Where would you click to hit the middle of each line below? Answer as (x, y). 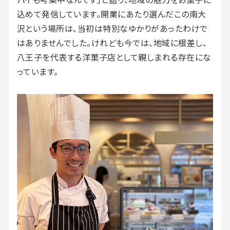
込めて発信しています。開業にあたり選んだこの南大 (111, 14)
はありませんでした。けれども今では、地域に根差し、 (112, 42)
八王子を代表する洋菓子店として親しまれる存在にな (114, 57)
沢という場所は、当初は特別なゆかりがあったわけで (112, 28)
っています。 (37, 71)
